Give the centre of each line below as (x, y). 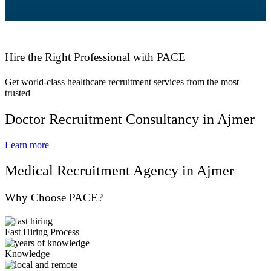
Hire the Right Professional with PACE (95, 57)
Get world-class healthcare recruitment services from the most (122, 82)
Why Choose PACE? (54, 197)
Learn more (27, 145)
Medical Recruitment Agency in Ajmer (119, 170)
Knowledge (27, 253)
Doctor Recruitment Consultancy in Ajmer (130, 119)
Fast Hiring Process (42, 232)
